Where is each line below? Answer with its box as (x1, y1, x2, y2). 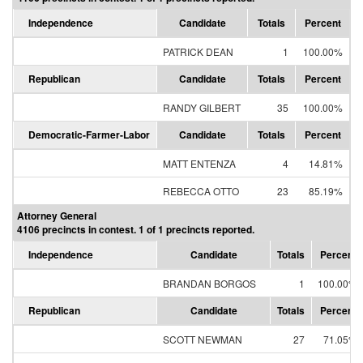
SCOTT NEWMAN (163, 332, 242, 346)
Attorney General (17, 208, 96, 223)
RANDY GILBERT (163, 100, 241, 114)
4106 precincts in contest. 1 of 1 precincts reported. (17, 222, 254, 237)
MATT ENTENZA (163, 156, 236, 170)
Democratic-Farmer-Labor (28, 127, 150, 142)
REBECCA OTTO (163, 184, 239, 198)
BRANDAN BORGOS (163, 276, 256, 290)
